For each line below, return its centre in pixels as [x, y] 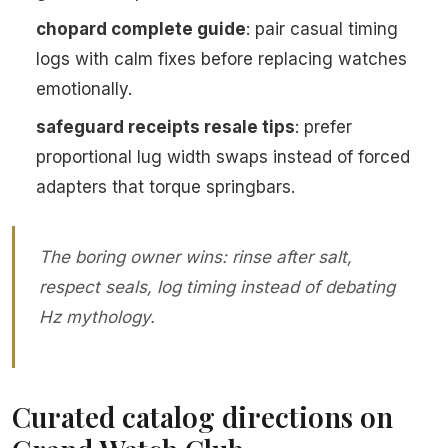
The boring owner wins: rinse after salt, [195, 257]
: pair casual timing [322, 29]
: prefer [323, 127]
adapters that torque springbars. [165, 187]
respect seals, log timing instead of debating [217, 287]
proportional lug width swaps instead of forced [223, 157]
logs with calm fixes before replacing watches [221, 59]
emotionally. [84, 89]
